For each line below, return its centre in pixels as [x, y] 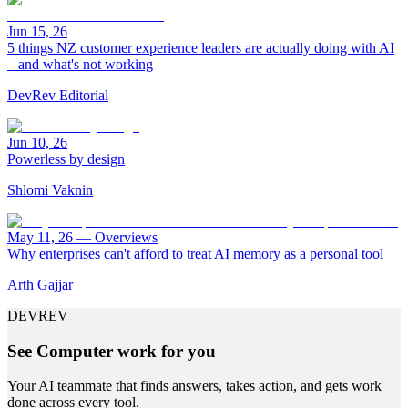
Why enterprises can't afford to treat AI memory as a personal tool [195, 254]
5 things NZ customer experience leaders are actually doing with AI [201, 48]
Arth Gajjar [40, 285]
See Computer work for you [112, 351]
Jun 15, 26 [37, 31]
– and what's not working [80, 64]
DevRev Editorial [58, 95]
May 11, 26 [40, 237]
